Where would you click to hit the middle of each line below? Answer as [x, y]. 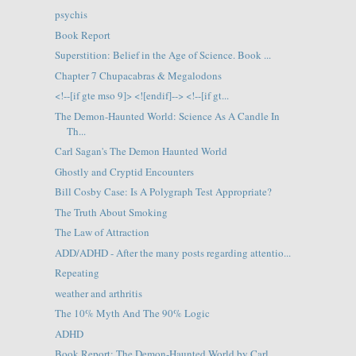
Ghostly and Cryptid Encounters [124, 171]
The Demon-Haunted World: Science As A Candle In [167, 116]
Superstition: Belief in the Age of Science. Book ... [163, 55]
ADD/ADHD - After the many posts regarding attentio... [172, 252]
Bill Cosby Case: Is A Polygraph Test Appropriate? [163, 192]
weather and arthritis [98, 293]
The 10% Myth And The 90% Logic [132, 313]
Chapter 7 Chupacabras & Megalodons [138, 75]
